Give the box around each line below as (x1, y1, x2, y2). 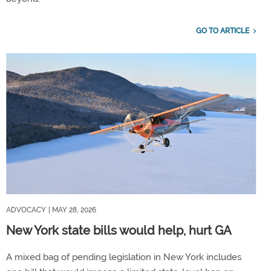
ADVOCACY (6, 205, 46, 214)
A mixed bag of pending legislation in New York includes (6, 251, 241, 263)
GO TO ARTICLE (195, 27, 249, 35)
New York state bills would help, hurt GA (6, 223, 232, 238)
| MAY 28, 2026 (48, 205, 96, 214)
